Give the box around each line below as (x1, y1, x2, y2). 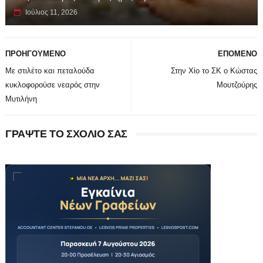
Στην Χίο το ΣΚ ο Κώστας (171, 66, 258, 75)
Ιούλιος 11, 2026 (25, 8, 77, 16)
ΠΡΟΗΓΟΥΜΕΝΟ (5, 49, 66, 58)
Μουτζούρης (217, 80, 258, 89)
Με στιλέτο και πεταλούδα (5, 66, 95, 75)
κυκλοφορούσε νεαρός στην (5, 80, 100, 89)
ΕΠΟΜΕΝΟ (218, 49, 258, 58)
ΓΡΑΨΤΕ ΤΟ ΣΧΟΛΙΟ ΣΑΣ (5, 127, 127, 140)
